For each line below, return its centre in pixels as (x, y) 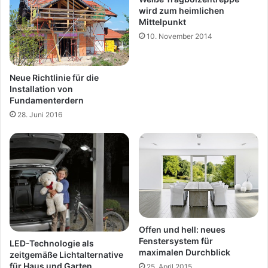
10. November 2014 (179, 36)
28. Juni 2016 (40, 115)
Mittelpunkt (162, 22)
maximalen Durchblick (185, 252)
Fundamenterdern (47, 100)
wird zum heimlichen (182, 11)
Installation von (41, 89)
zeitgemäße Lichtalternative (66, 255)
